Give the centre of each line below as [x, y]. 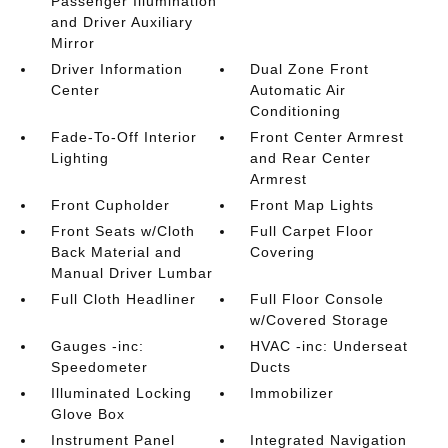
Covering [283, 252]
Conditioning [296, 111]
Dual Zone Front [310, 69]
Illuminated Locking [121, 393]
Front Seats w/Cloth [122, 231]
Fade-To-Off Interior [123, 137]
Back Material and [116, 252]
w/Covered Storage [320, 320]
